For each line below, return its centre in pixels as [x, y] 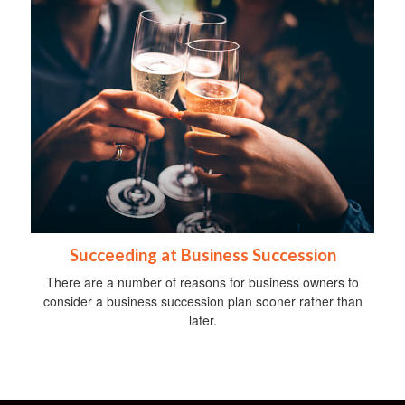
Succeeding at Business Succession [202, 254]
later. [202, 320]
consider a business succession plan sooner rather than [202, 301]
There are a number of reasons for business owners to [202, 282]
